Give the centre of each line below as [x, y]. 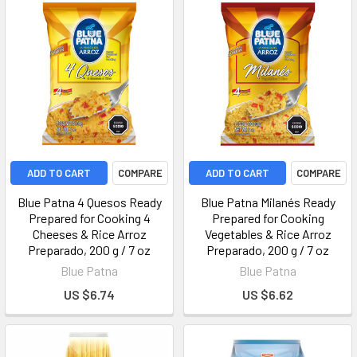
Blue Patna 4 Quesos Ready [89, 202]
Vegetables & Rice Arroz [268, 234]
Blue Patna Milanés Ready [268, 202]
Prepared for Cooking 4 [89, 218]
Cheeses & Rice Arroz [89, 234]
